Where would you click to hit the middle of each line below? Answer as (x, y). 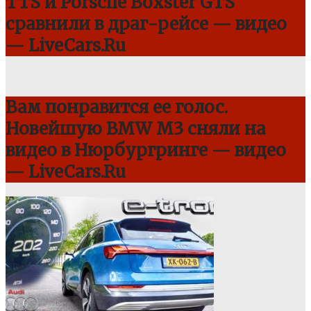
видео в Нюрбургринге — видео (146, 150)
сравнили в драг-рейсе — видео (146, 24)
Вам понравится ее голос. (117, 107)
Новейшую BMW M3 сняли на (136, 128)
